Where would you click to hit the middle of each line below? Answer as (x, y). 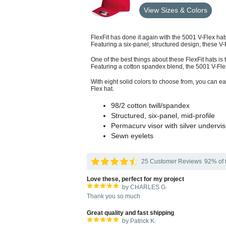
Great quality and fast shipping (130, 213)
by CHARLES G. (145, 187)
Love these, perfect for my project (135, 179)
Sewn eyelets (132, 136)
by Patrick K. (139, 221)
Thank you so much (114, 196)
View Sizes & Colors (176, 10)
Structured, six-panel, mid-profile (163, 116)
